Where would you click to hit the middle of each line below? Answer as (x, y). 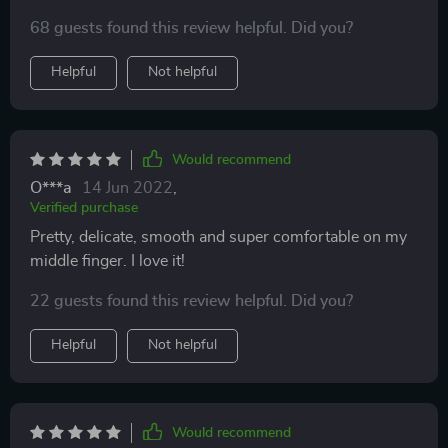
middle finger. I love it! (107, 260)
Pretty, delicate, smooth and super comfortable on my (218, 236)
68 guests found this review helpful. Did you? (191, 27)
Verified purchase (84, 207)
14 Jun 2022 (127, 187)
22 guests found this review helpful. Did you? (191, 300)
